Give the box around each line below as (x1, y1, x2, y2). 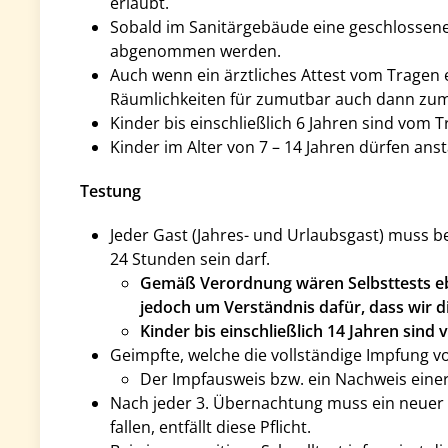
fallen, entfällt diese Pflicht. (110, 416, 311, 438)
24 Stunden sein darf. (110, 248, 270, 270)
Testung (80, 180, 141, 202)
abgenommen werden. (110, 40, 281, 62)
